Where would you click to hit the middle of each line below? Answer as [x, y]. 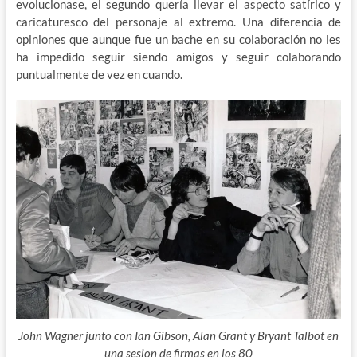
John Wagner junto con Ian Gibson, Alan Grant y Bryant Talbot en [178, 336]
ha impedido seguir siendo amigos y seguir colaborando [178, 56]
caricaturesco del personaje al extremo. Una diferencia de [178, 21]
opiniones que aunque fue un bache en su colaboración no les [178, 39]
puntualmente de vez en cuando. [99, 74]
